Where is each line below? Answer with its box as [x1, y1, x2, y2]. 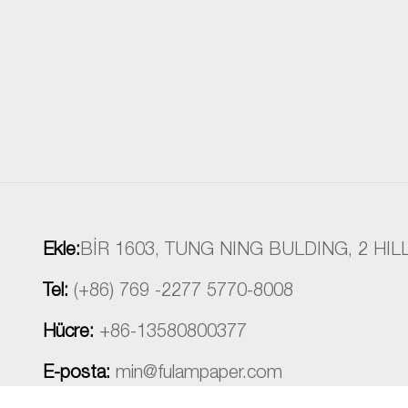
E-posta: [43, 365, 110, 384]
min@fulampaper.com [116, 365, 282, 384]
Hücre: [43, 324, 94, 343]
